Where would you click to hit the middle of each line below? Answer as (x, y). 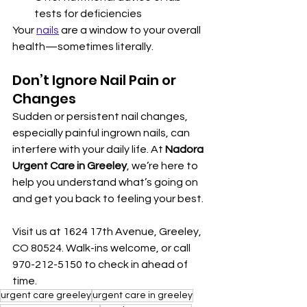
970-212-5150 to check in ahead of (101, 265)
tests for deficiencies (88, 14)
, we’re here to (163, 166)
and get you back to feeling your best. (108, 199)
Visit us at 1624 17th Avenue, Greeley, (108, 232)
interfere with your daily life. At (89, 149)
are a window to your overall (131, 30)
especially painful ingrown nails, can (102, 133)
